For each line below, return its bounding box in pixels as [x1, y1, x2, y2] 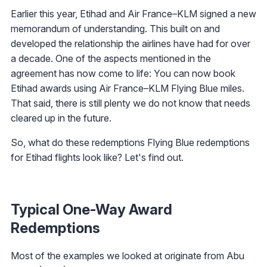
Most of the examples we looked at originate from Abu [11, 250, 244, 262]
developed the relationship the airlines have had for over [11, 37, 250, 49]
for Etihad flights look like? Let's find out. [11, 151, 184, 163]
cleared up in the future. [11, 111, 111, 124]
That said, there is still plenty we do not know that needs [11, 97, 250, 109]
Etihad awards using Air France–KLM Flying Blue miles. [11, 82, 244, 94]
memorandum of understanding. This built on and [11, 22, 220, 35]
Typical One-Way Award [11, 200, 172, 218]
